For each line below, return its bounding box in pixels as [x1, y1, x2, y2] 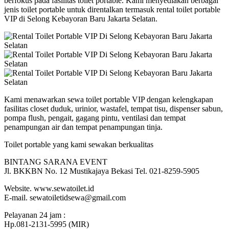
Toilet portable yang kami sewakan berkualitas [4, 140, 153, 149]
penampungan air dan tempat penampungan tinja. [4, 122, 163, 131]
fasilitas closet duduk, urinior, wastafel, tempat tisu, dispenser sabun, [4, 104, 223, 113]
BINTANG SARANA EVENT [4, 157, 107, 166]
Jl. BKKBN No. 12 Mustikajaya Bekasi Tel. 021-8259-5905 [4, 166, 199, 175]
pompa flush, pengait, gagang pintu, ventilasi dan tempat [4, 113, 186, 122]
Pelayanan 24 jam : [4, 210, 65, 219]
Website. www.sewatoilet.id [4, 184, 94, 193]
